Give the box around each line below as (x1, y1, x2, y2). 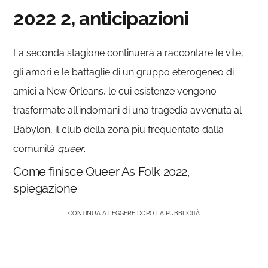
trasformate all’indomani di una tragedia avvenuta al (13, 104, 242, 116)
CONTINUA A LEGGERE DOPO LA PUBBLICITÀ (68, 209, 200, 217)
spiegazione (13, 181, 77, 196)
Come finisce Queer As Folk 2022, (13, 164, 190, 179)
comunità (13, 142, 58, 154)
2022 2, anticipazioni (13, 7, 188, 29)
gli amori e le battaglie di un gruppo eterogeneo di (13, 66, 234, 78)
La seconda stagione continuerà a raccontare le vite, (13, 47, 244, 59)
